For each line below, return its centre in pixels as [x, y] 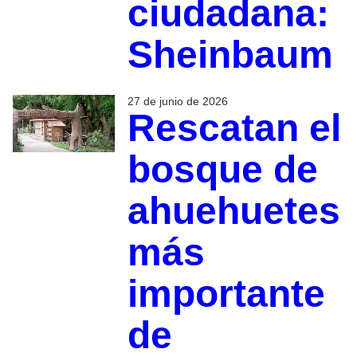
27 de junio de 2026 [177, 101]
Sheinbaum [230, 54]
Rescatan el [234, 127]
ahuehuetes [233, 210]
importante [226, 293]
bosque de [222, 169]
